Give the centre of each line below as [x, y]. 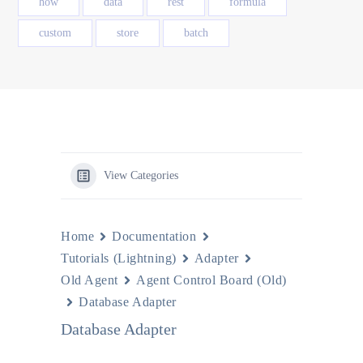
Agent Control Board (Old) [212, 280]
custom [55, 33]
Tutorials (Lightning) [119, 258]
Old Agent [90, 280]
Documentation [154, 236]
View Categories [141, 175]
